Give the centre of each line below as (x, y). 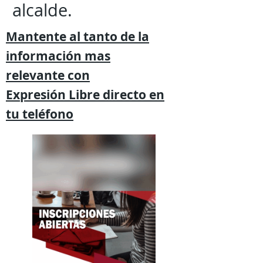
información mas (58, 56)
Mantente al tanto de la (77, 37)
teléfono (48, 114)
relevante (37, 75)
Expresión (36, 95)
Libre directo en (115, 95)
